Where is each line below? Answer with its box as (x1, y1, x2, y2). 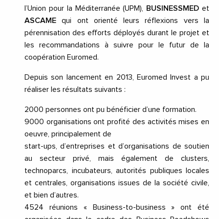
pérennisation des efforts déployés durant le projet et (24, 29, 209, 37)
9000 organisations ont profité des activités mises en (24, 118, 209, 126)
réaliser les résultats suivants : (24, 86, 126, 94)
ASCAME (24, 17, 56, 25)
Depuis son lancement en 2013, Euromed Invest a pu (24, 73, 209, 82)
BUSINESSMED (146, 4, 199, 13)
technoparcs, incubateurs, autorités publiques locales (24, 167, 209, 175)
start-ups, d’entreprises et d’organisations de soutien (24, 142, 209, 151)
